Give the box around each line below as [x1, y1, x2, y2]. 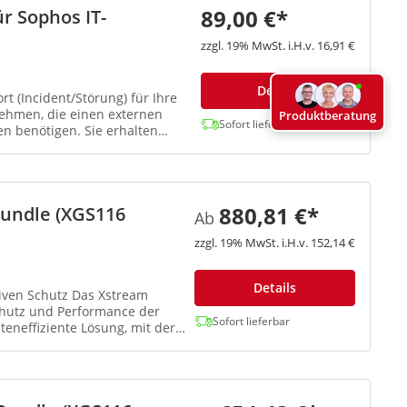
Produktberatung [279, 107, 376, 124]
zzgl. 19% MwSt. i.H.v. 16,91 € [201, 37, 355, 55]
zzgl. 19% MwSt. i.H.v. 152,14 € [194, 234, 355, 252]
